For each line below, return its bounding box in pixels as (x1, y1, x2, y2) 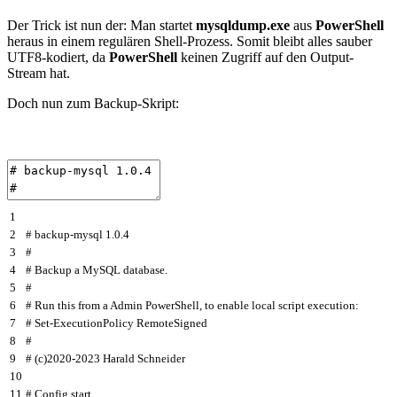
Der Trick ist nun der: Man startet (7, 18, 196, 34)
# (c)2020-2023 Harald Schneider (26, 351, 185, 365)
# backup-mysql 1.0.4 (26, 227, 129, 241)
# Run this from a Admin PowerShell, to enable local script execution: (26, 298, 359, 312)
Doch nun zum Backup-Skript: (7, 96, 179, 112)
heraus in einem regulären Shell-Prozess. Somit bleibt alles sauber (7, 34, 372, 50)
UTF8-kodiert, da (7, 50, 109, 66)
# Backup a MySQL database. (26, 262, 167, 276)
